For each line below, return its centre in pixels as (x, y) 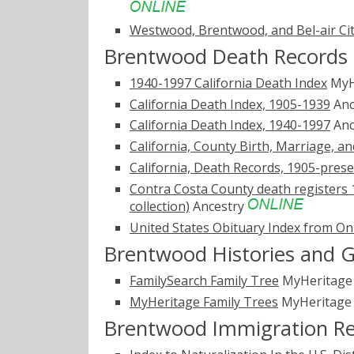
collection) (160, 206)
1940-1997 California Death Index (228, 83)
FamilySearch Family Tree (204, 280)
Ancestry (218, 206)
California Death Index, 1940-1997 (230, 125)
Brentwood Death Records (226, 56)
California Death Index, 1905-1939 (230, 104)
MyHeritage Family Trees (204, 301)
